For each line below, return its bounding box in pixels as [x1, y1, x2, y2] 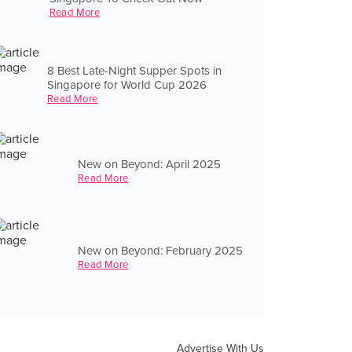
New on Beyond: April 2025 [78, 156, 221, 171]
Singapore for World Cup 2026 [46, 77, 207, 92]
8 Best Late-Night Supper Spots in [46, 63, 222, 78]
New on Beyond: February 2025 [78, 243, 243, 258]
